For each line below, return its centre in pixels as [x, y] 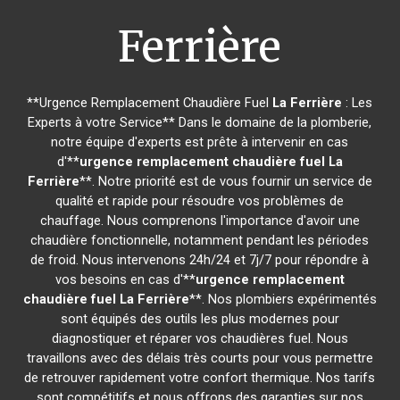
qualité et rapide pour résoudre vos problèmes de [200, 201]
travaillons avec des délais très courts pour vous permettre [200, 358]
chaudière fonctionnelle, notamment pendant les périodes [200, 240]
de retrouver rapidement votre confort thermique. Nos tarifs [200, 378]
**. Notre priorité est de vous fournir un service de [225, 181]
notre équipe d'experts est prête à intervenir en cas [200, 142]
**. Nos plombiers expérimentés [283, 299]
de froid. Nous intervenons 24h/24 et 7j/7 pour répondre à [200, 260]
